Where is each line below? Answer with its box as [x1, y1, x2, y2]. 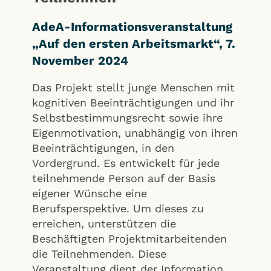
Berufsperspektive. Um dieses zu [32, 201, 204, 215]
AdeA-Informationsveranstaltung [32, 19, 232, 34]
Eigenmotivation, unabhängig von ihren [32, 126, 238, 139]
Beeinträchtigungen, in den [32, 141, 174, 154]
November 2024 [32, 53, 128, 68]
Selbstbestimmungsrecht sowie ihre [32, 111, 223, 124]
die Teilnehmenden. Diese [32, 247, 166, 260]
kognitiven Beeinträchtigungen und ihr [32, 96, 234, 109]
